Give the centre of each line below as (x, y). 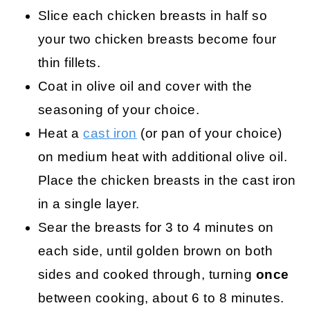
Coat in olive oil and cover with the (145, 86)
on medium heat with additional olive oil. (163, 157)
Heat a (61, 134)
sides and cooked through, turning (147, 275)
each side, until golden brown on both (155, 251)
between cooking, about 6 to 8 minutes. (161, 298)
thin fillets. (69, 63)
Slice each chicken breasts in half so (153, 16)
